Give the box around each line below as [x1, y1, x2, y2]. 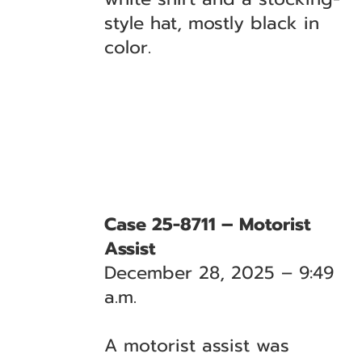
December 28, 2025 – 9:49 [104, 259, 335, 286]
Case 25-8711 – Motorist [104, 211, 311, 238]
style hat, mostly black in [104, 10, 320, 36]
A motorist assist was [104, 332, 290, 359]
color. [104, 34, 152, 61]
